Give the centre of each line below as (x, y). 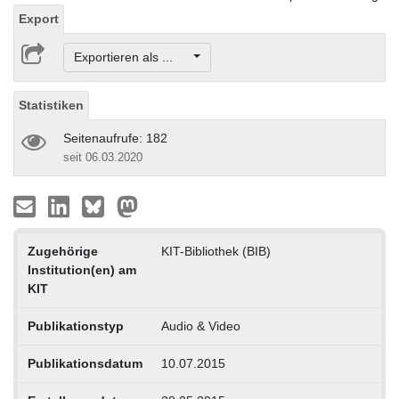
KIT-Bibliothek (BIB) (216, 252)
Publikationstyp (75, 326)
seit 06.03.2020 (103, 158)
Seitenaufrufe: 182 (115, 138)
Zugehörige (62, 252)
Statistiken (51, 106)
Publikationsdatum (85, 364)
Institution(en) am (81, 270)
